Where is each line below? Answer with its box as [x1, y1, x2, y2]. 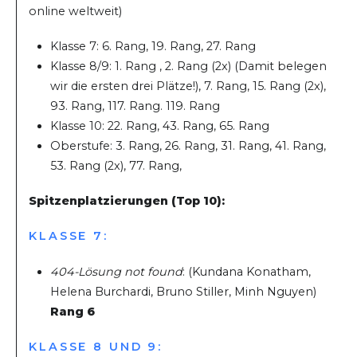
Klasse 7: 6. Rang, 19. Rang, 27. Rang [50, 39, 257, 54]
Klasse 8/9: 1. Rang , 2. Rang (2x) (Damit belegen [50, 59, 328, 74]
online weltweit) [29, 3, 122, 18]
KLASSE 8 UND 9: [29, 339, 163, 354]
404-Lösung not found [50, 264, 183, 279]
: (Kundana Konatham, [182, 264, 312, 279]
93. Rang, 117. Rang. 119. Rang [50, 99, 221, 114]
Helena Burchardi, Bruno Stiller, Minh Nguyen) [50, 284, 317, 299]
